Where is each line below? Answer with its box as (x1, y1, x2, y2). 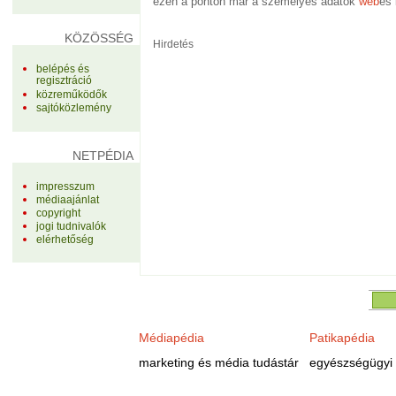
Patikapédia (308, 331, 375, 345)
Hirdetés (153, 38, 194, 49)
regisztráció (35, 74, 92, 89)
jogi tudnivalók (35, 219, 106, 232)
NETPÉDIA (72, 148, 133, 163)
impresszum (35, 179, 95, 193)
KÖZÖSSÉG (64, 31, 133, 46)
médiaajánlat (35, 193, 99, 206)
